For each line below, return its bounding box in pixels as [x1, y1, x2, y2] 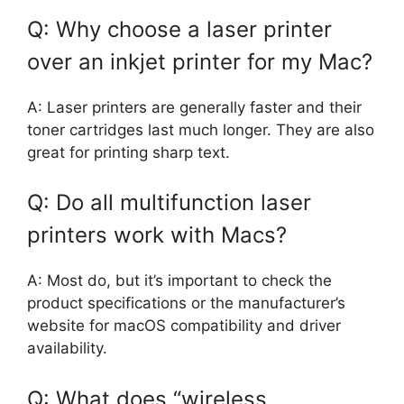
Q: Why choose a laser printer [27, 15, 332, 42]
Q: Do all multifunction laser [27, 189, 311, 216]
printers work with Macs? [27, 222, 287, 249]
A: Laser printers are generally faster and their [27, 97, 362, 116]
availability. [27, 339, 107, 358]
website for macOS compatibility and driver [27, 317, 341, 335]
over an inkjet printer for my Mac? [27, 48, 372, 75]
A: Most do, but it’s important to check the [27, 271, 332, 290]
